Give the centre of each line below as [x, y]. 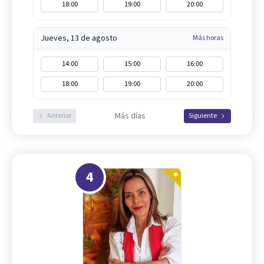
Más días [130, 116]
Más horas [208, 38]
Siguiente [203, 116]
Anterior [59, 116]
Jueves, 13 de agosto [79, 39]
